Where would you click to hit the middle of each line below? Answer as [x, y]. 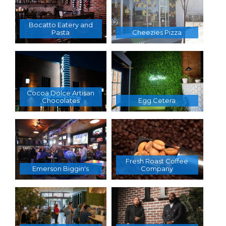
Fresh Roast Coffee [157, 161]
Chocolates [61, 101]
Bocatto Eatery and [61, 24]
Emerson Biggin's [61, 169]
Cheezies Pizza [157, 32]
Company [157, 169]
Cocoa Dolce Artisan [61, 93]
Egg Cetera [157, 101]
